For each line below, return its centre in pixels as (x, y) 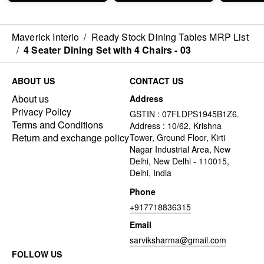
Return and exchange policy (70, 138)
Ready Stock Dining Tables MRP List (170, 37)
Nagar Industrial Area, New (180, 149)
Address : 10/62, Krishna (176, 126)
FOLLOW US (37, 254)
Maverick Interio (46, 37)
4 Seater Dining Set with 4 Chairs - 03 (107, 50)
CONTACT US (156, 81)
